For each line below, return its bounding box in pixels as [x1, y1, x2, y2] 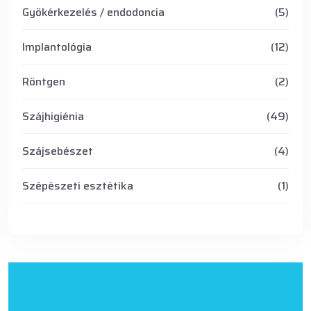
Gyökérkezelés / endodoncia [22, 3, 165, 22]
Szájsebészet [22, 142, 93, 160]
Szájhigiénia [22, 108, 84, 126]
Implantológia [22, 38, 92, 56]
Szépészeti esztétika [22, 177, 133, 195]
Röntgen [22, 73, 65, 91]
